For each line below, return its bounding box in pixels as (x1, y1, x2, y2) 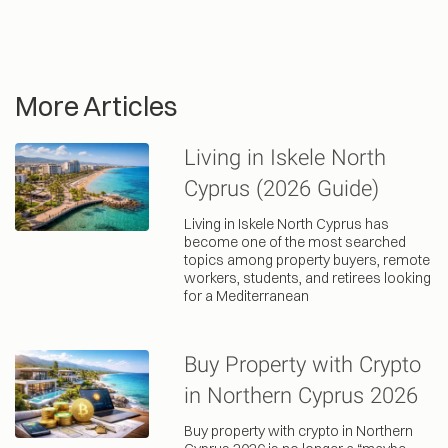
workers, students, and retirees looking (183, 268, 431, 287)
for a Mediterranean (183, 286, 309, 305)
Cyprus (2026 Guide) (183, 175, 379, 205)
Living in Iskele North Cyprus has (183, 214, 389, 233)
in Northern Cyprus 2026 (183, 382, 418, 412)
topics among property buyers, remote (183, 250, 430, 269)
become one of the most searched (183, 232, 406, 251)
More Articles (15, 89, 177, 123)
